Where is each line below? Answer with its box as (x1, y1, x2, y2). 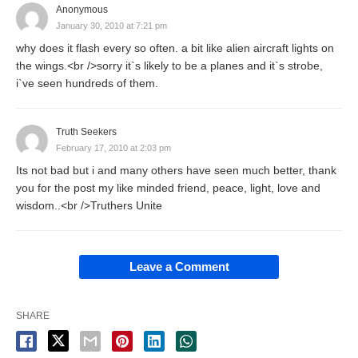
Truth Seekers (56, 126, 117, 137)
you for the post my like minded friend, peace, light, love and (16, 181, 320, 194)
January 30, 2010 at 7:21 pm (56, 21, 167, 30)
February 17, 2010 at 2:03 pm (56, 143, 171, 153)
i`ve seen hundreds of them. (16, 77, 158, 89)
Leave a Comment (129, 260, 229, 273)
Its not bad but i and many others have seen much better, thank (16, 164, 336, 177)
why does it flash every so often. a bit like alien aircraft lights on (16, 42, 334, 54)
